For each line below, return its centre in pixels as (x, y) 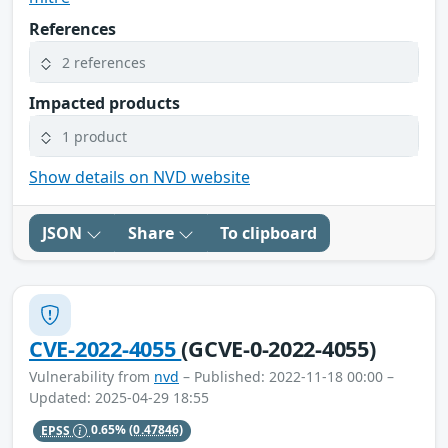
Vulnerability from (91, 377)
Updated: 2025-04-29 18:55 (119, 398)
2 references (104, 62)
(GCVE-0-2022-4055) (278, 349)
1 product (94, 136)
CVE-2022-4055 (105, 349)
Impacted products (104, 103)
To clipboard (268, 233)
